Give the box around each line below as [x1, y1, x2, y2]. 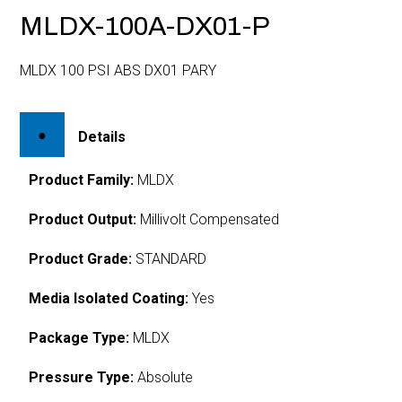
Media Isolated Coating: [29, 289, 189, 307]
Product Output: [29, 210, 137, 228]
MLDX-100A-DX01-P [20, 12, 271, 40]
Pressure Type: [29, 368, 135, 386]
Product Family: [29, 170, 135, 188]
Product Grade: [29, 249, 133, 267]
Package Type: [29, 328, 130, 346]
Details [78, 127, 127, 145]
